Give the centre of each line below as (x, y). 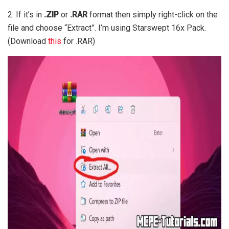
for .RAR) (78, 41)
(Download (28, 41)
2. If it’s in (26, 15)
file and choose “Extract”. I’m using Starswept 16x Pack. (107, 28)
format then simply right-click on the (153, 15)
